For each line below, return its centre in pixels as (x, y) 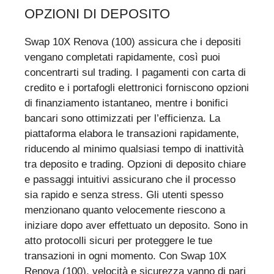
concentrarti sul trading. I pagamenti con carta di (135, 72)
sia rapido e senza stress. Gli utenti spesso (124, 194)
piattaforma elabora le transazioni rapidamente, (132, 133)
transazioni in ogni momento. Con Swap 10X (125, 256)
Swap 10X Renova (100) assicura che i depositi (133, 42)
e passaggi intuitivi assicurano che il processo (130, 179)
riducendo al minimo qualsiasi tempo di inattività (134, 149)
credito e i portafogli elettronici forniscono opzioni (137, 87)
